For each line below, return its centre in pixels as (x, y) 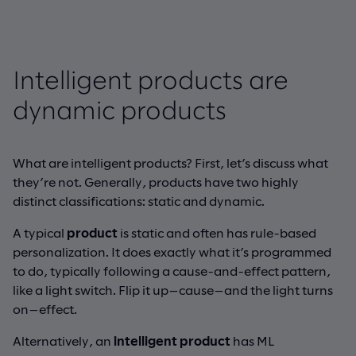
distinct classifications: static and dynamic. (139, 200)
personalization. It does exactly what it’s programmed (172, 251)
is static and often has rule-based (217, 232)
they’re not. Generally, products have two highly (156, 181)
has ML (252, 340)
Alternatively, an (63, 340)
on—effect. (45, 308)
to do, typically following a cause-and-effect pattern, (172, 270)
